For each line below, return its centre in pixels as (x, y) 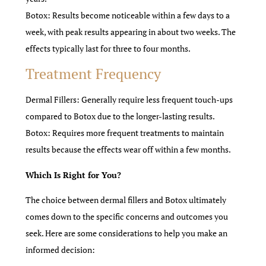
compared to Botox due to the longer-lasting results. (121, 116)
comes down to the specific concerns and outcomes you (127, 217)
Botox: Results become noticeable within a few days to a (128, 15)
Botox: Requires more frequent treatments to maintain (125, 133)
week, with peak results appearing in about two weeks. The (131, 31)
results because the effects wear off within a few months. (129, 150)
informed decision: (61, 250)
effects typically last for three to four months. (108, 48)
